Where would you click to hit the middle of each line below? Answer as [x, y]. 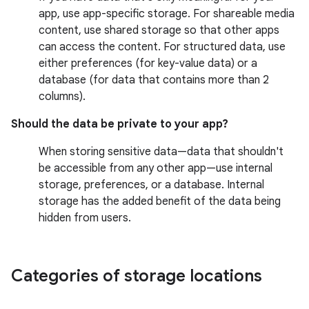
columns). [62, 97]
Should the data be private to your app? [120, 124]
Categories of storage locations [137, 276]
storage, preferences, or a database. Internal [151, 185]
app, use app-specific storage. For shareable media [167, 14]
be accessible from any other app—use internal [156, 168]
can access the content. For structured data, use [162, 47]
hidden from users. [85, 218]
